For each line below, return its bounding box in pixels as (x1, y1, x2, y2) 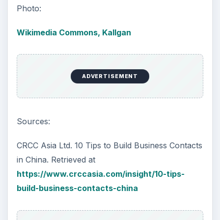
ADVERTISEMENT (82, 73, 138, 80)
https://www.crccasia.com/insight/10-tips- (16, 169, 185, 179)
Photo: (16, 3, 41, 13)
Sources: (16, 116, 50, 127)
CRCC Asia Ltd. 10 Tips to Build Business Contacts (16, 140, 202, 151)
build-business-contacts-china (16, 183, 138, 193)
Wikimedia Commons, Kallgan (16, 27, 131, 37)
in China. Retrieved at (16, 155, 95, 165)
